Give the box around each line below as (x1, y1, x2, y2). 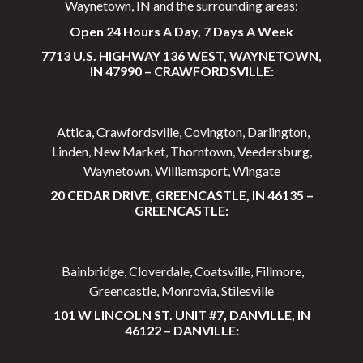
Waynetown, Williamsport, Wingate (83, 163, 280, 179)
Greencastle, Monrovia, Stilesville (89, 283, 274, 299)
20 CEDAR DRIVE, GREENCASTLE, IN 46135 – (49, 187, 314, 203)
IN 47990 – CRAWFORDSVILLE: (89, 63, 274, 79)
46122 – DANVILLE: (124, 322, 239, 339)
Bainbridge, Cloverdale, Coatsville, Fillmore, (59, 263, 304, 280)
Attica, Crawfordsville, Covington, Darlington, (53, 124, 310, 140)
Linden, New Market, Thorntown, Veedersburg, (51, 143, 312, 160)
